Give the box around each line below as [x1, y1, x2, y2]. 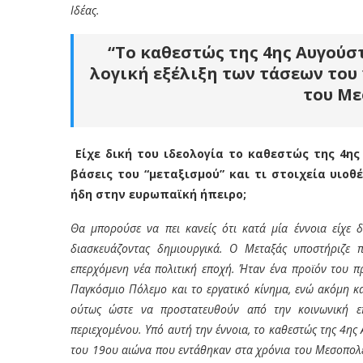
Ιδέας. [70, 2, 100, 18]
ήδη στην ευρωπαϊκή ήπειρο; [70, 186, 246, 202]
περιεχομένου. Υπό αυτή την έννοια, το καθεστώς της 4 [70, 321, 347, 337]
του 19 [70, 341, 105, 357]
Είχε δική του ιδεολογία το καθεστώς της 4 [75, 145, 346, 161]
